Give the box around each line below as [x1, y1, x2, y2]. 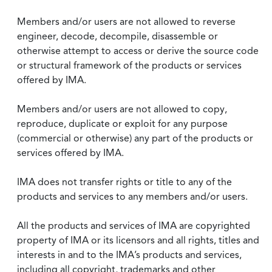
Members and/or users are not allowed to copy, [17, 103, 227, 115]
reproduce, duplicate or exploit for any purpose [17, 118, 228, 129]
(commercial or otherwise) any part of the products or [17, 132, 253, 144]
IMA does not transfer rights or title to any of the [17, 176, 232, 188]
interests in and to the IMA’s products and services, [17, 249, 242, 260]
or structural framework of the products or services [17, 59, 242, 71]
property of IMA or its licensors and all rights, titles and [17, 234, 259, 246]
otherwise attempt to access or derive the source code [17, 45, 259, 56]
